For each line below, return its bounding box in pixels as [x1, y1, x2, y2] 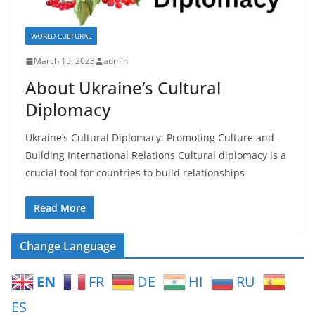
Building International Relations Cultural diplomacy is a [25, 148, 286, 162]
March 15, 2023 [34, 55, 95, 67]
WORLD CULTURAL [31, 31, 91, 41]
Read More [34, 201, 86, 215]
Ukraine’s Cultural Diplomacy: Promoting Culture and [25, 131, 274, 145]
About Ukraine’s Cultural [25, 76, 221, 100]
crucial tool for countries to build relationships [25, 166, 245, 180]
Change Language [20, 238, 117, 255]
